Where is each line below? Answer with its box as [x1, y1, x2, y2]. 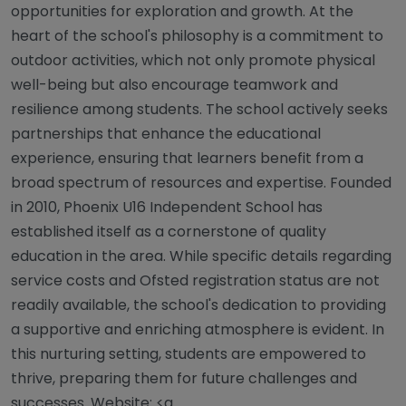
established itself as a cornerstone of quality [11, 220, 326, 242]
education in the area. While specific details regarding [11, 245, 391, 266]
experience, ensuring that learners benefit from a [11, 147, 363, 169]
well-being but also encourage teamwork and [11, 73, 338, 95]
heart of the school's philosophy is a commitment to [11, 24, 383, 46]
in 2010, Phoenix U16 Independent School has [11, 196, 323, 217]
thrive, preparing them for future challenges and [11, 367, 357, 389]
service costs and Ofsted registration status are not [11, 269, 380, 291]
